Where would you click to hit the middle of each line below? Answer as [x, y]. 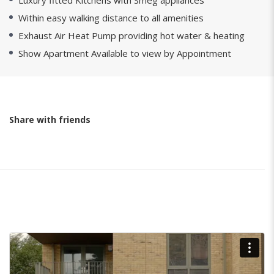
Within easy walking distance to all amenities [111, 18]
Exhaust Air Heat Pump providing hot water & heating [131, 35]
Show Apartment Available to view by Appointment [125, 53]
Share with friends [50, 120]
